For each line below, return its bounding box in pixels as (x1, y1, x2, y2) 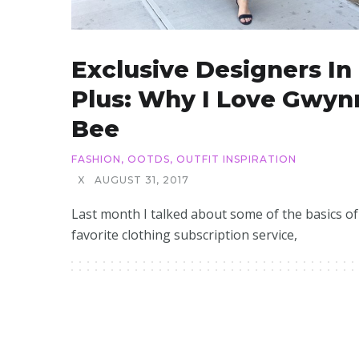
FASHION (71, 152, 121, 165)
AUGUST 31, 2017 (95, 173, 189, 186)
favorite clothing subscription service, (71, 225, 297, 244)
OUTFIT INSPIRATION (176, 152, 296, 165)
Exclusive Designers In (71, 54, 352, 83)
